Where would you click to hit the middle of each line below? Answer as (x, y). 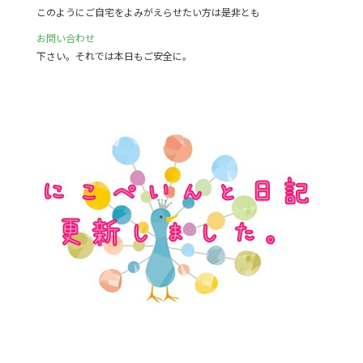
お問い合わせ (65, 38)
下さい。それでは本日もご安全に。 (114, 56)
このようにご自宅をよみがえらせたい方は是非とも (148, 12)
